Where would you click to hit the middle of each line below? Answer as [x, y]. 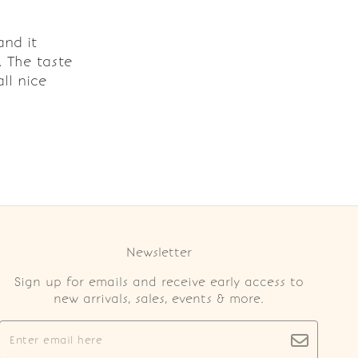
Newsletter [159, 252]
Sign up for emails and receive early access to [159, 282]
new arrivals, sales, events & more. [159, 298]
